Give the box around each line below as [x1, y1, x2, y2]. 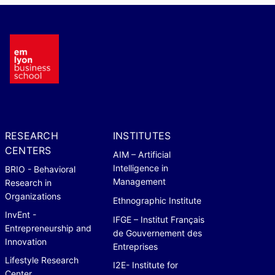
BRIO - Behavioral [5, 163, 76, 174]
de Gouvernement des [113, 227, 202, 238]
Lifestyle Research [5, 254, 79, 265]
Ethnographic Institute [113, 195, 201, 206]
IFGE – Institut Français [113, 214, 204, 225]
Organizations [5, 190, 61, 201]
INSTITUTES [113, 129, 171, 142]
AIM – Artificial [113, 149, 171, 160]
